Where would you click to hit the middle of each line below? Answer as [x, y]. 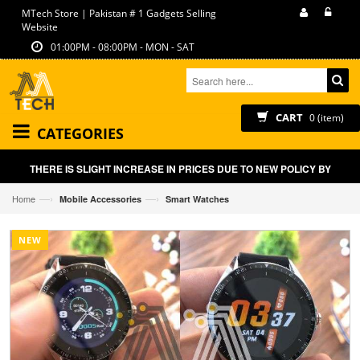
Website [40, 27]
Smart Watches [197, 198]
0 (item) [325, 118]
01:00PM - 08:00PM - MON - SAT [120, 47]
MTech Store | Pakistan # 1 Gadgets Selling [119, 13]
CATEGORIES [80, 133]
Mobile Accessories [100, 198]
